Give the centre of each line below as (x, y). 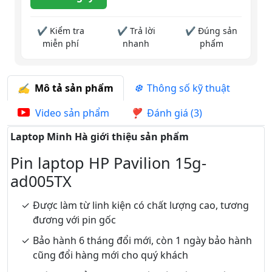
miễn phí (61, 44)
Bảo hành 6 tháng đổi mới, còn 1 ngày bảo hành (142, 241)
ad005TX (41, 181)
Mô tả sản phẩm (72, 88)
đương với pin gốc (74, 220)
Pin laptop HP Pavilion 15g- (108, 163)
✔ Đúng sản (211, 31)
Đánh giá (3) (172, 113)
